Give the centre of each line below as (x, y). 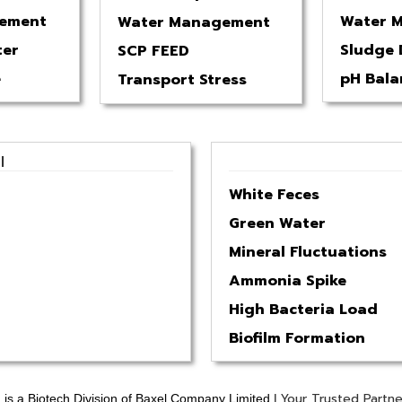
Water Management (193, 22)
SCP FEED (153, 51)
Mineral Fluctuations (308, 252)
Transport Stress (182, 79)
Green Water (277, 223)
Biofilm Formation (297, 338)
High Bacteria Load (303, 309)
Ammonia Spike (288, 280)
